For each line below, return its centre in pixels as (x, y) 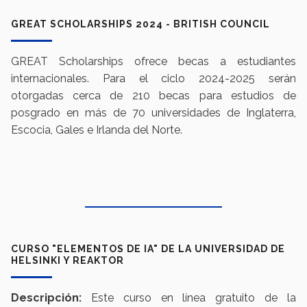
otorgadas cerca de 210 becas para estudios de (153, 96)
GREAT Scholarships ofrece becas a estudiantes (153, 62)
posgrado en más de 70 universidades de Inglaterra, (153, 113)
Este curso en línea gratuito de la (189, 298)
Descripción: (46, 298)
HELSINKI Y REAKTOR (67, 261)
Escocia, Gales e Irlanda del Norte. (96, 130)
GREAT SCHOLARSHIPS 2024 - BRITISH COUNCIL (140, 24)
